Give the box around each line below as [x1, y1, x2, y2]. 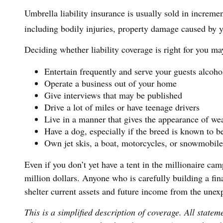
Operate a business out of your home [44, 77, 177, 89]
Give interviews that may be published [44, 89, 182, 101]
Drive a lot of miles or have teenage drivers [44, 101, 200, 113]
